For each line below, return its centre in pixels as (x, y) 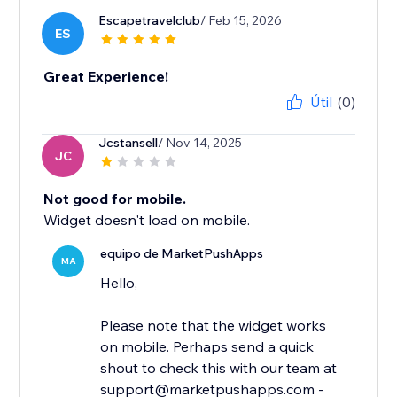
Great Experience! (106, 77)
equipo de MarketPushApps (182, 254)
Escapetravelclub (150, 21)
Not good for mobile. (115, 199)
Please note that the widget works (214, 326)
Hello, (119, 283)
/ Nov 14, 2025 (200, 143)
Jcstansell (128, 143)
